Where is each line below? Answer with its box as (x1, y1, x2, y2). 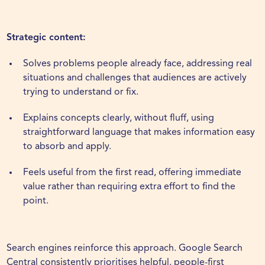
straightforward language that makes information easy (23, 128, 256, 138)
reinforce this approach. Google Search (72, 244, 243, 254)
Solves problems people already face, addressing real (23, 59, 253, 69)
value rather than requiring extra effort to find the (23, 182, 236, 192)
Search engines (7, 244, 72, 254)
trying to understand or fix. (23, 88, 139, 98)
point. (23, 196, 49, 206)
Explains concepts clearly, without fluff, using (23, 114, 215, 124)
